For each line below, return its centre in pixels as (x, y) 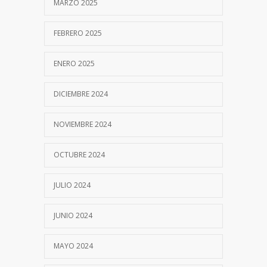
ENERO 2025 (74, 63)
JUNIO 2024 (73, 215)
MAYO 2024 (73, 246)
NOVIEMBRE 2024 (83, 124)
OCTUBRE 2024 (79, 154)
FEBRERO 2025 (78, 33)
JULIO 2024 (72, 185)
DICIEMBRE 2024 (81, 94)
